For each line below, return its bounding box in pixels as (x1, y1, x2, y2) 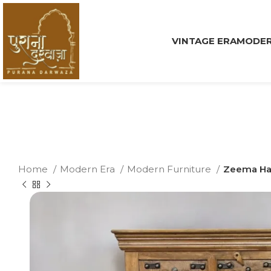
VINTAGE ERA (171, 35, 237, 47)
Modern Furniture (127, 163, 214, 175)
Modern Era (60, 163, 117, 175)
